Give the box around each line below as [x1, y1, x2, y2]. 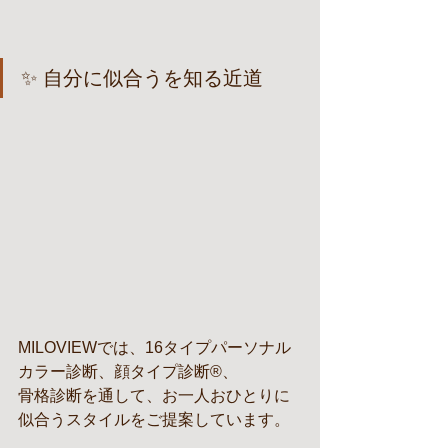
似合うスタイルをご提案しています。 [18, 411, 290, 429]
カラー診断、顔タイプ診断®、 [18, 363, 238, 381]
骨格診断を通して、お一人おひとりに [18, 387, 290, 405]
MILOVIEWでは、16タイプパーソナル [18, 339, 291, 357]
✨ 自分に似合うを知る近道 [21, 67, 263, 90]
